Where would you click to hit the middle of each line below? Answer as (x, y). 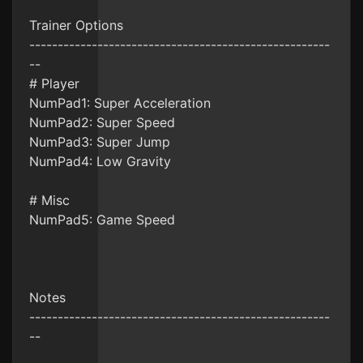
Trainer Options (76, 25)
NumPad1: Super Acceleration (120, 103)
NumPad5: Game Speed (102, 220)
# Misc (49, 200)
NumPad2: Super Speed (102, 122)
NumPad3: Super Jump (100, 142)
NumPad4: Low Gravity (100, 161)
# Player (54, 83)
